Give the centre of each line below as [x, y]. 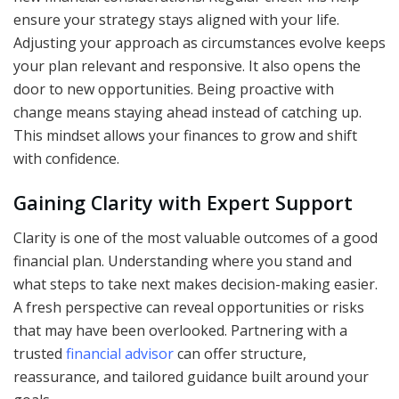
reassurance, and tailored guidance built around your [191, 376]
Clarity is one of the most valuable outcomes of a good [195, 237]
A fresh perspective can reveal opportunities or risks [189, 307]
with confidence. [66, 159]
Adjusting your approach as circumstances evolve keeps [199, 43]
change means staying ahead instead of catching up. [187, 113]
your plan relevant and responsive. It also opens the [187, 66]
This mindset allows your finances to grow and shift [185, 136]
